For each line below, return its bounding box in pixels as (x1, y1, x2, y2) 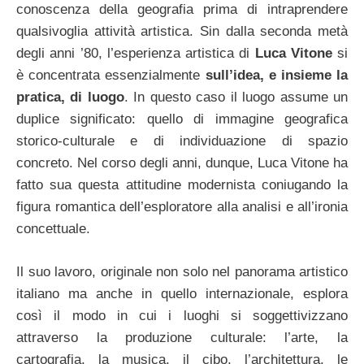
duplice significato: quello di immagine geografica (16, 111, 348, 128)
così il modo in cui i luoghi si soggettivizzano (16, 307, 348, 323)
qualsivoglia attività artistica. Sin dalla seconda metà (16, 24, 348, 40)
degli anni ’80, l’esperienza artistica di (16, 45, 250, 62)
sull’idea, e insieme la (205, 67, 348, 84)
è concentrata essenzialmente (16, 67, 206, 84)
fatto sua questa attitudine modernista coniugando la (16, 177, 348, 193)
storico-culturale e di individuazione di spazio (16, 133, 348, 149)
